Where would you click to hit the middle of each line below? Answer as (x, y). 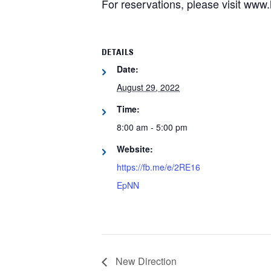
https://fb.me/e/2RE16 (158, 167)
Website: (135, 149)
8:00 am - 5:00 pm (152, 127)
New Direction (145, 261)
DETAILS (118, 53)
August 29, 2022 (148, 87)
